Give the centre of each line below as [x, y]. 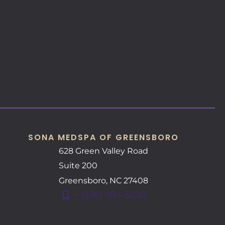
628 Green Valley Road [104, 151]
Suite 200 [78, 166]
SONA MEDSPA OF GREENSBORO [104, 137]
